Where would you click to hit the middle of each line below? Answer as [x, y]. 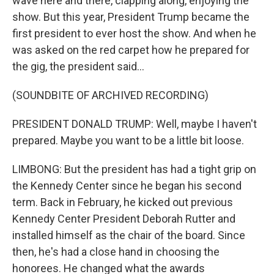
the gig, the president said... [78, 66]
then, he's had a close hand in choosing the [116, 252]
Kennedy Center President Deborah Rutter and [124, 219]
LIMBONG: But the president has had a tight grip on [134, 169]
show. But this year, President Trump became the [131, 17]
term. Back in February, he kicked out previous [123, 202]
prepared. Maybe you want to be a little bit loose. [128, 140]
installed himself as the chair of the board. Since [129, 235]
